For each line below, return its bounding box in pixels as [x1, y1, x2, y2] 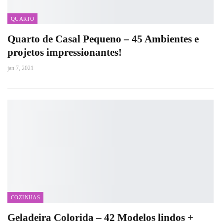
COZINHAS [11, 194, 40, 200]
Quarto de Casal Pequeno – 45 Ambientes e [7, 33, 199, 45]
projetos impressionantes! [7, 46, 122, 58]
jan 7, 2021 [7, 65, 34, 72]
